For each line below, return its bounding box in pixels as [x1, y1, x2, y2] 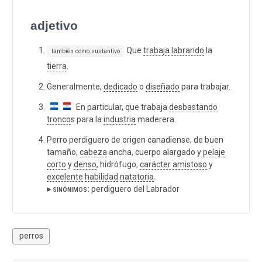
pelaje [203, 147, 225, 157]
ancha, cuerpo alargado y [107, 147, 203, 157]
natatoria [120, 171, 154, 181]
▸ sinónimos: [47, 184, 89, 194]
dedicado [104, 81, 137, 91]
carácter [140, 159, 171, 169]
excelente [47, 171, 83, 181]
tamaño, [47, 147, 80, 157]
